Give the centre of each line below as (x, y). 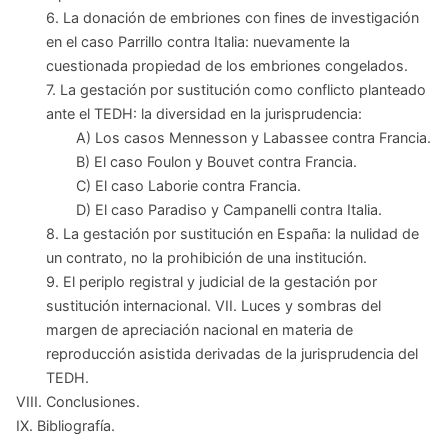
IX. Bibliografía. (65, 425)
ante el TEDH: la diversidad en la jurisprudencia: (206, 113)
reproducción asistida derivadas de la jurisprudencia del (232, 353)
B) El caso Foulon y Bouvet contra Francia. (216, 161)
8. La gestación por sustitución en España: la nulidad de (232, 233)
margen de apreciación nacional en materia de (199, 329)
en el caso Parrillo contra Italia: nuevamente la (198, 41)
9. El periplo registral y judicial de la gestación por (211, 281)
